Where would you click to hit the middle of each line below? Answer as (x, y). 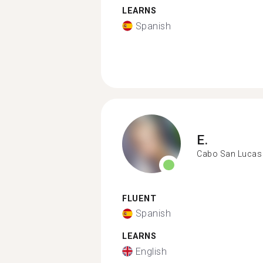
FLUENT (139, 198)
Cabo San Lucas (229, 154)
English (151, 251)
